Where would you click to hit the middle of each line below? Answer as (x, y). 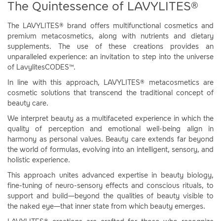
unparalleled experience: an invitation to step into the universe (110, 57)
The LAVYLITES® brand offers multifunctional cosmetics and (110, 26)
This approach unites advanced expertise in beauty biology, (110, 175)
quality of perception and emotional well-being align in (110, 129)
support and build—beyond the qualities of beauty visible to (110, 196)
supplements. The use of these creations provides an (110, 47)
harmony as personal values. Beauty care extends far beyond (110, 139)
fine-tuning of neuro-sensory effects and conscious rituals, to (110, 186)
